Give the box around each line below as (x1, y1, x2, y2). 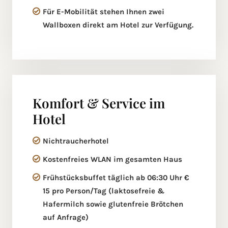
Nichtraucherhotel (43, 136, 109, 146)
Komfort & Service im (33, 94, 165, 112)
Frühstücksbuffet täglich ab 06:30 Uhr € (43, 173, 189, 183)
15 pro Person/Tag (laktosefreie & (43, 186, 164, 196)
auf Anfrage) (43, 213, 89, 222)
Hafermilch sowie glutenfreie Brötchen (43, 199, 183, 209)
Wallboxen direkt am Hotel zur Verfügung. (43, 20, 193, 30)
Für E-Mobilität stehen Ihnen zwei (43, 7, 164, 17)
